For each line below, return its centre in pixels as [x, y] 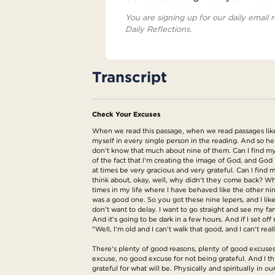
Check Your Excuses [126, 114]
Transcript [130, 76]
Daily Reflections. [158, 29]
